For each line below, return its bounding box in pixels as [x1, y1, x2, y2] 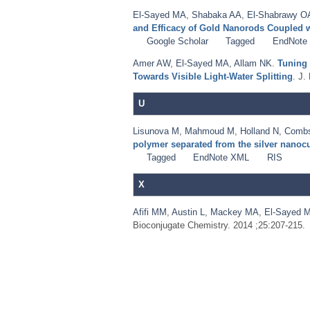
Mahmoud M [185, 125, 235, 136]
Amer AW [133, 57, 170, 69]
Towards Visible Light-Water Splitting [133, 71, 293, 82]
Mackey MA [210, 206, 259, 217]
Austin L [172, 206, 205, 217]
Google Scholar [147, 35, 208, 46]
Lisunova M [133, 125, 179, 136]
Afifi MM [133, 206, 167, 217]
